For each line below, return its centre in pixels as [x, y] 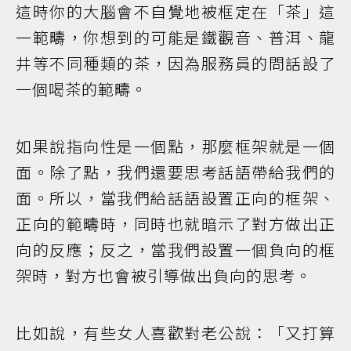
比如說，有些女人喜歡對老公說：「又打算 [175, 333]
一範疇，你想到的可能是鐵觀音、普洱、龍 [175, 38]
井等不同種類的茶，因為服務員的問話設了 [175, 63]
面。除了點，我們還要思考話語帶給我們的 [175, 172]
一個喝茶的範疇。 [81, 89]
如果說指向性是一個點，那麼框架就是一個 [175, 147]
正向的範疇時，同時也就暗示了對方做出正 [175, 224]
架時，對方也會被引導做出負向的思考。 [164, 276]
